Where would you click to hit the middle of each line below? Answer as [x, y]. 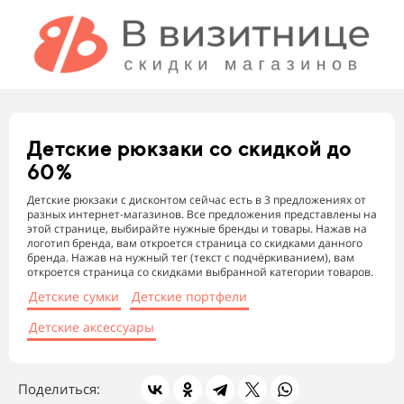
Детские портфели [189, 297]
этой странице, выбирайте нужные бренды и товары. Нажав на [197, 229]
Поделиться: [61, 389]
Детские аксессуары [92, 327]
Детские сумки [74, 297]
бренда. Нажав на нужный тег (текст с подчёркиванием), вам [191, 258]
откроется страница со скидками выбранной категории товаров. [200, 272]
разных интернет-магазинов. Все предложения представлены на [202, 215]
